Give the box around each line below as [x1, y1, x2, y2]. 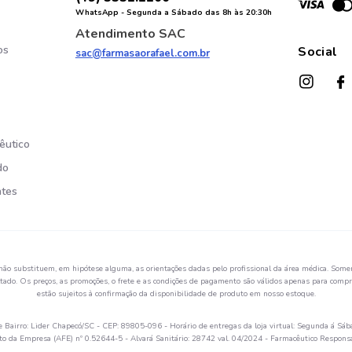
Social [298, 43, 338, 61]
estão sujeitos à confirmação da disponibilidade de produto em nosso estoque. [36, 288, 316, 300]
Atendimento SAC [75, 25, 185, 43]
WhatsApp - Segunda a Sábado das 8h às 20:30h [75, 7, 272, 19]
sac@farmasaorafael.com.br [75, 46, 210, 61]
